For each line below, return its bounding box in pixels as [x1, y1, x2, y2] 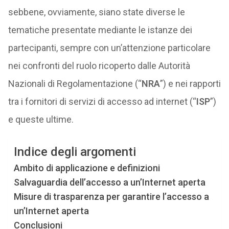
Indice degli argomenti [13, 145, 136, 159]
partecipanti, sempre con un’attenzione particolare [8, 42, 211, 53]
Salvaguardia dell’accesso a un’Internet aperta [13, 177, 205, 188]
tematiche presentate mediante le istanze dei [8, 25, 192, 35]
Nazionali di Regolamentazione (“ [8, 78, 142, 89]
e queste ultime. [8, 114, 74, 125]
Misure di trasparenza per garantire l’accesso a [13, 191, 209, 202]
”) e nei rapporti [159, 78, 221, 89]
